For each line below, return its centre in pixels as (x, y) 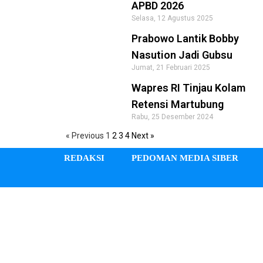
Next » (143, 136)
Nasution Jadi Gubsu (183, 55)
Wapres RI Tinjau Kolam (189, 88)
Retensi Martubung (178, 104)
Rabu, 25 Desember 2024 (173, 117)
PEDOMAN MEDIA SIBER (185, 158)
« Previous (85, 136)
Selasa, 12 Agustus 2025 (173, 18)
